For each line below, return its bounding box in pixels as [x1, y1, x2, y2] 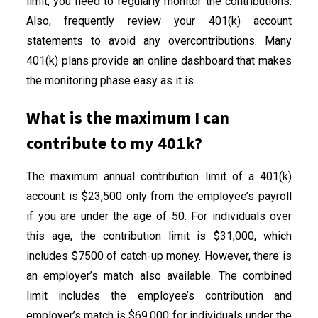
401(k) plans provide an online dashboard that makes [26, 53, 292, 67]
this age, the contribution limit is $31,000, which [26, 229, 292, 243]
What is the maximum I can [26, 106, 229, 128]
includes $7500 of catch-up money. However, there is [26, 248, 292, 263]
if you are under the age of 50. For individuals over [26, 209, 292, 223]
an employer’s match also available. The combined [26, 268, 292, 283]
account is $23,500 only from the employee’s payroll [26, 189, 292, 203]
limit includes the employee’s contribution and [26, 288, 292, 302]
